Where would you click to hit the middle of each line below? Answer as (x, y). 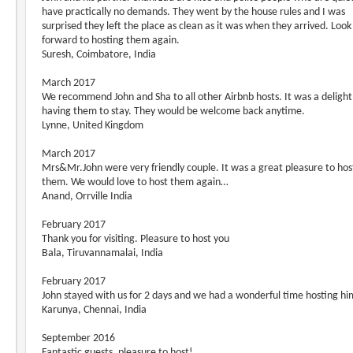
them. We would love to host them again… (135, 182)
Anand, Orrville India (87, 197)
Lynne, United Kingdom (93, 126)
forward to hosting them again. (111, 41)
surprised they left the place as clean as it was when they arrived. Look (197, 26)
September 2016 (78, 338)
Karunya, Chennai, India (94, 310)
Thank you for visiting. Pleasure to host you (136, 239)
